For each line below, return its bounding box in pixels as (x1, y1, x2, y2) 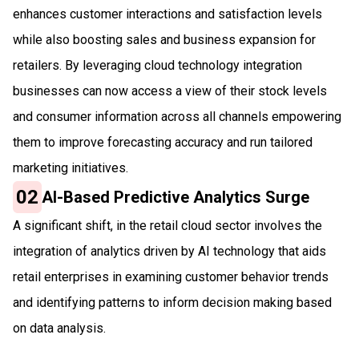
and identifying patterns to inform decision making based (13, 294, 332, 310)
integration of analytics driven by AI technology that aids (13, 243, 326, 259)
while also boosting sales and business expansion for (13, 31, 316, 47)
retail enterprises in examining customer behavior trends (13, 268, 329, 284)
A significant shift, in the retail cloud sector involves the (13, 217, 322, 233)
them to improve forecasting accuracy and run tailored (13, 134, 313, 150)
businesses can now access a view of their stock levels (13, 83, 327, 99)
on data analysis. (13, 320, 106, 336)
